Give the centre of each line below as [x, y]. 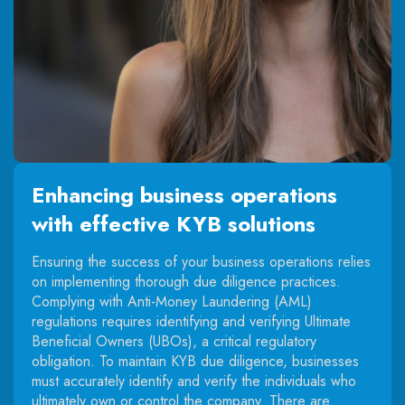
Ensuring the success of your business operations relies [201, 261]
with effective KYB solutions [174, 223]
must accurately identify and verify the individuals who [194, 381]
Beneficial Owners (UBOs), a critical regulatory [174, 341]
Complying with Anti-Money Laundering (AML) [172, 301]
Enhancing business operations [184, 194]
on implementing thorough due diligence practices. [186, 281]
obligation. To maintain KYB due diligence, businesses [195, 361]
